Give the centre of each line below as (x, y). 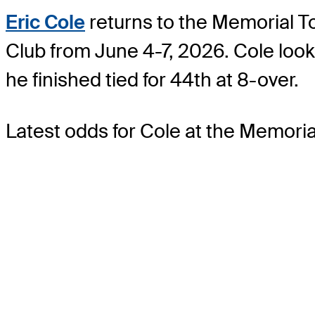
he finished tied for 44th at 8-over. (152, 79)
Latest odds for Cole (95, 131)
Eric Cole (45, 22)
